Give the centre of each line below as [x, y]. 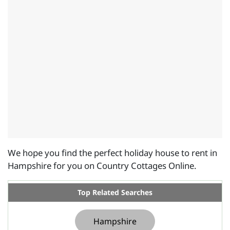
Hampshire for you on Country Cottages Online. [102, 166]
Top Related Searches [115, 192]
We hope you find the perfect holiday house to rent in [112, 153]
